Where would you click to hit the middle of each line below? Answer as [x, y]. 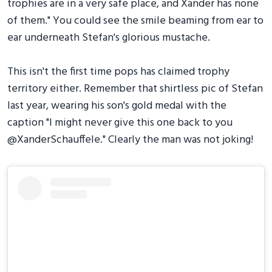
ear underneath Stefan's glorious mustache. [109, 38]
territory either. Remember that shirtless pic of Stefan [135, 89]
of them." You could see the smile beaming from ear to [135, 21]
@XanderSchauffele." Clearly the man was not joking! [130, 140]
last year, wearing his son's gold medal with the [117, 106]
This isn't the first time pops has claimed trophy [118, 72]
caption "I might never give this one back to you [120, 123]
